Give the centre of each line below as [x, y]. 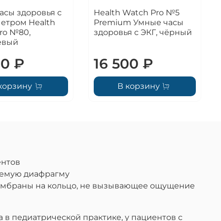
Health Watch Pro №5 [137, 12]
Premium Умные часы [139, 22]
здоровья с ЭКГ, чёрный [143, 32]
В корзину [138, 86]
